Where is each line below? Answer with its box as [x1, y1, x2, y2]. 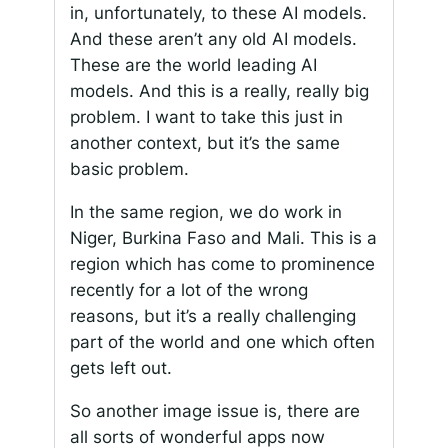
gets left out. [69, 358, 172, 379]
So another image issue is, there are [69, 400, 360, 421]
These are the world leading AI [69, 55, 317, 76]
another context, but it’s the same [69, 133, 340, 154]
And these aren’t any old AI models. [69, 29, 357, 50]
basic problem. [69, 159, 189, 180]
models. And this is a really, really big [69, 81, 369, 102]
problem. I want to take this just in [69, 107, 343, 128]
